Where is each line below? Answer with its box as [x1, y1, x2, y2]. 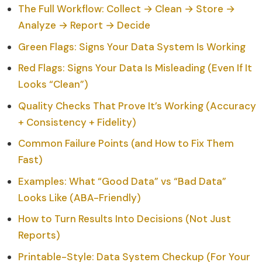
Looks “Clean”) [18, 78, 88, 91]
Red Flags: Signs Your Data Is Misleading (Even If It [18, 61, 252, 75]
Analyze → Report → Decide [18, 19, 150, 32]
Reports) [18, 229, 60, 242]
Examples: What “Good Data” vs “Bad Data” [18, 174, 226, 188]
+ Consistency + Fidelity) [18, 115, 136, 129]
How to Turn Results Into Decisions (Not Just [18, 212, 231, 226]
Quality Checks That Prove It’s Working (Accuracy [18, 99, 256, 112]
